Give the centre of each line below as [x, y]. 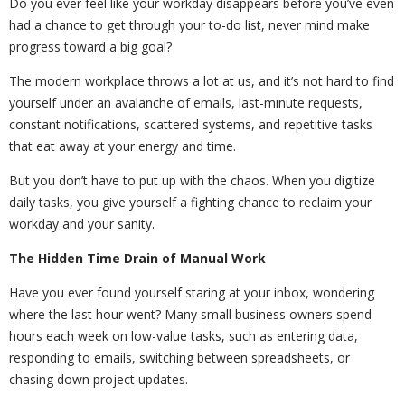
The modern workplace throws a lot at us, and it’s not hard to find [202, 80]
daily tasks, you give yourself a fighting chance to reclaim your [190, 202]
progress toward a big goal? [90, 46]
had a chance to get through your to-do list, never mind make [189, 24]
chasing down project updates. [99, 379]
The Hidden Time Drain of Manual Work [137, 258]
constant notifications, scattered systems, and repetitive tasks [191, 124]
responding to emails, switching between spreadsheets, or [179, 357]
